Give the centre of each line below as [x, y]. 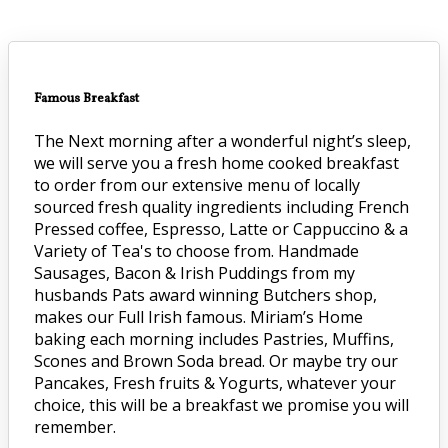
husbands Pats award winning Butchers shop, [205, 295]
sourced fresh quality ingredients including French [221, 207]
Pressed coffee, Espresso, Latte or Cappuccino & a [221, 229]
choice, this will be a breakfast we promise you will [221, 405]
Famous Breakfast [86, 99]
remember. [75, 427]
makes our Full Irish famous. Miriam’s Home [198, 317]
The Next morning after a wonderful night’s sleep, [222, 141]
